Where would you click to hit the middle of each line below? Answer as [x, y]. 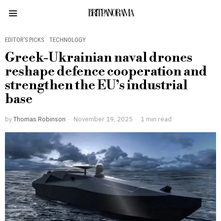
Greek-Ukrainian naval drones [99, 58]
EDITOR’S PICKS [24, 40]
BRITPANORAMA [110, 13]
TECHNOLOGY [68, 40]
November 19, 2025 [102, 119]
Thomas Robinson [39, 119]
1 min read [155, 119]
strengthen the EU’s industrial [96, 85]
